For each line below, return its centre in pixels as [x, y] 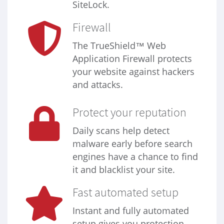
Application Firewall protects [132, 59]
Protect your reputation [129, 112]
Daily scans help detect [121, 131]
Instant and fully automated [131, 211]
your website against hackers [133, 72]
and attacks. [98, 85]
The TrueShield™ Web [119, 46]
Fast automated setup [125, 192]
